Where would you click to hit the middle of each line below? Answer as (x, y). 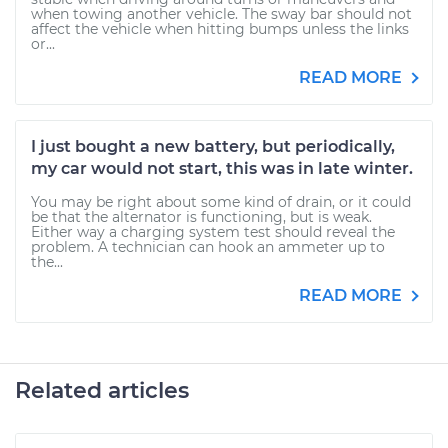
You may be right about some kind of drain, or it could (221, 202)
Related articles (102, 390)
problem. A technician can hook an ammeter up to (208, 247)
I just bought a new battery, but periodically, (213, 146)
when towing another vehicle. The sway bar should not (221, 14)
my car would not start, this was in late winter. (222, 168)
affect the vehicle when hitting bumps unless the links (220, 29)
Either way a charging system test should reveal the (213, 232)
